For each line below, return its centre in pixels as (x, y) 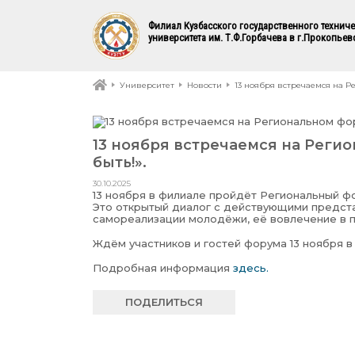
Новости (204, 85)
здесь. (251, 267)
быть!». (120, 162)
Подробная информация (163, 267)
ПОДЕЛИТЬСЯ (164, 302)
